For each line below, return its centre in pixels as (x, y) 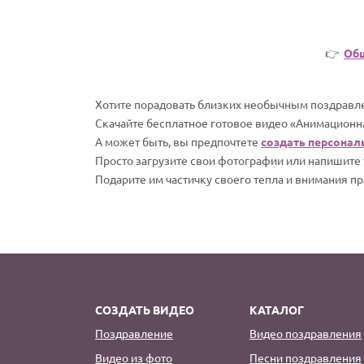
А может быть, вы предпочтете (178, 141)
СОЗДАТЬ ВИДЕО (145, 309)
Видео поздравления (305, 333)
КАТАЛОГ (277, 309)
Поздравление (134, 333)
